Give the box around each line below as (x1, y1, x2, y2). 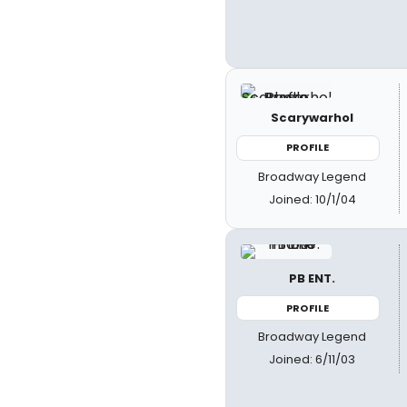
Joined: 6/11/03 (269, 351, 356, 369)
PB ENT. (289, 269, 336, 287)
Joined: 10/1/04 (268, 190, 356, 208)
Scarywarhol (271, 109, 354, 127)
